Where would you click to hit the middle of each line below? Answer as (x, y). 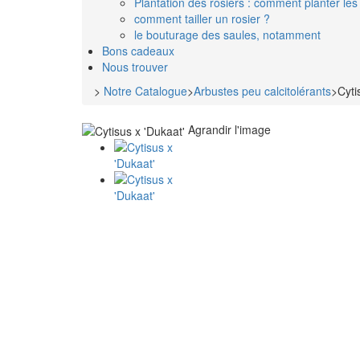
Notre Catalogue (145, 90)
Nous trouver (135, 66)
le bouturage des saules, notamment (227, 34)
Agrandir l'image (229, 129)
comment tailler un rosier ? (202, 18)
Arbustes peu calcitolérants (262, 90)
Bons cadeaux (138, 50)
